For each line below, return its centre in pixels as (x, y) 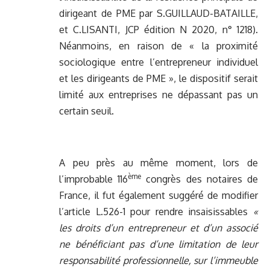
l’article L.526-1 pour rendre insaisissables (156, 212)
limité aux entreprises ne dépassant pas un (159, 95)
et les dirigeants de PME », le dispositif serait (159, 79)
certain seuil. (86, 111)
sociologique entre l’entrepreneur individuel (159, 62)
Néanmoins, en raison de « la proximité (159, 46)
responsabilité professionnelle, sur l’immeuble (159, 261)
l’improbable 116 (94, 179)
